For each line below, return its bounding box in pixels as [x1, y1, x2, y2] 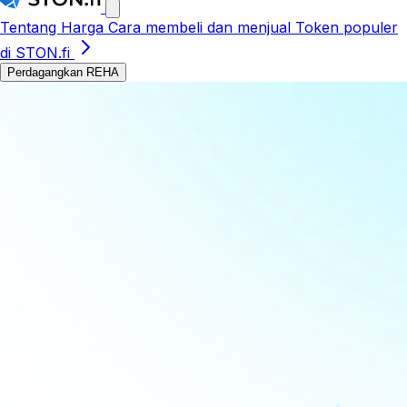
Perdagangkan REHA [7, 65, 119, 79]
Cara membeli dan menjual [108, 18, 295, 36]
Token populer [295, 18, 398, 36]
